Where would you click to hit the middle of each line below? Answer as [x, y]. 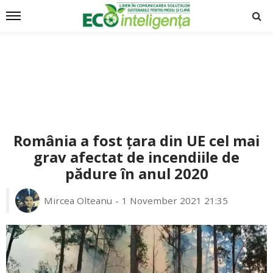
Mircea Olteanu [78, 200]
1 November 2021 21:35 [175, 200]
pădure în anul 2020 [136, 174]
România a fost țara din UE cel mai [136, 141]
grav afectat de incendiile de [136, 157]
